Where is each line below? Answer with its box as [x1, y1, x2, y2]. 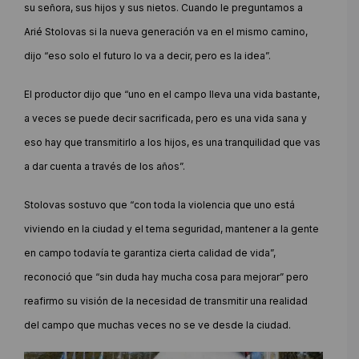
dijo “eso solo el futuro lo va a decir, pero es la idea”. [24, 49, 271, 62]
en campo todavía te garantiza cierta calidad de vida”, [24, 246, 276, 259]
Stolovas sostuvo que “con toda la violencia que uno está [24, 198, 295, 211]
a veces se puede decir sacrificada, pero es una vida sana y [24, 111, 307, 124]
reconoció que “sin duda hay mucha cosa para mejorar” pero [24, 270, 309, 283]
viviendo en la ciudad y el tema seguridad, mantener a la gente [24, 222, 319, 235]
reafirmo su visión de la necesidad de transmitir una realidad [24, 294, 308, 307]
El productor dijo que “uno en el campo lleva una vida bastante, [24, 87, 320, 100]
